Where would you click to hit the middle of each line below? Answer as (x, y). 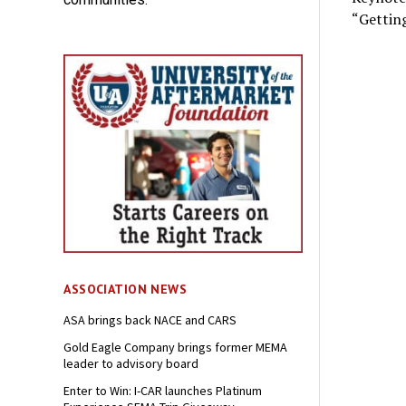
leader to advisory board (131, 364)
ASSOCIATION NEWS (126, 290)
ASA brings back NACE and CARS (150, 320)
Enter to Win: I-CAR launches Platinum (163, 391)
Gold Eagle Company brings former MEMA (176, 348)
